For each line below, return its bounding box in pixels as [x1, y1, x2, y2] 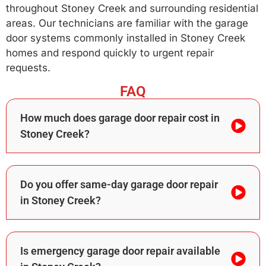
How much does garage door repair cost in [20, 111, 220, 124]
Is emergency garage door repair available [20, 244, 220, 257]
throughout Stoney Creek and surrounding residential [6, 2, 258, 15]
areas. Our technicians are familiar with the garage [6, 17, 248, 30]
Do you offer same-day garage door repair [20, 178, 218, 191]
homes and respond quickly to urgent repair [6, 47, 214, 59]
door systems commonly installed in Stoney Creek [6, 32, 245, 45]
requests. [6, 62, 50, 74]
